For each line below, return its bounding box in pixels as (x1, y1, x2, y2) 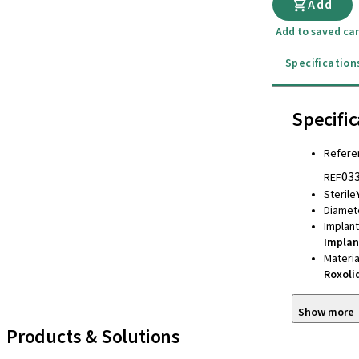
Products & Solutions (6, 323, 181, 351)
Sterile (324, 187, 356, 203)
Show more (298, 305, 354, 321)
